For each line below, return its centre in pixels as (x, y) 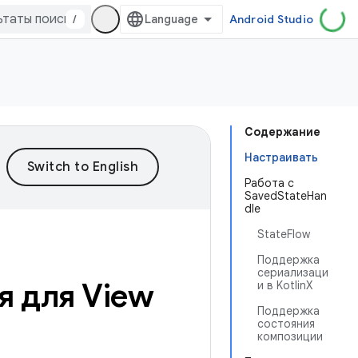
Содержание (282, 132)
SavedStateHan (286, 196)
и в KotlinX (285, 285)
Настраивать (281, 157)
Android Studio (271, 19)
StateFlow (284, 234)
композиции (290, 336)
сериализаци (293, 272)
